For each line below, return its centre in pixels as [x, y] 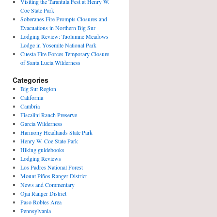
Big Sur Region [38, 89]
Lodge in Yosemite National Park [58, 45]
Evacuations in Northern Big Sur [58, 28]
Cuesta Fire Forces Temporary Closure [64, 54]
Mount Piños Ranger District [53, 176]
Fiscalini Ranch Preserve [48, 115]
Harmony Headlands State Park [56, 132]
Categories [31, 80]
